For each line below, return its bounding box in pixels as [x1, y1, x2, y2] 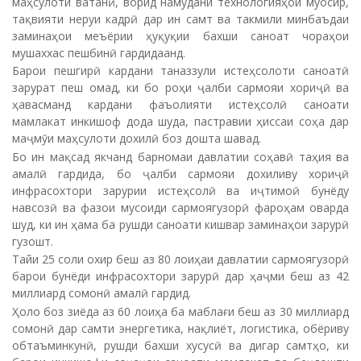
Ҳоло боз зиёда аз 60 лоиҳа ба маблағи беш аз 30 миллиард [12, 303, 349, 319]
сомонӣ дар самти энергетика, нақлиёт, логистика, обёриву [12, 320, 349, 336]
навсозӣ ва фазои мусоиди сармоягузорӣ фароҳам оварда [12, 199, 349, 215]
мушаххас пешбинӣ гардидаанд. [12, 44, 185, 60]
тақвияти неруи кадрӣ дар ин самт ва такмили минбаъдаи [12, 10, 349, 27]
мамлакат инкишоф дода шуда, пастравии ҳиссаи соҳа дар [12, 114, 349, 129]
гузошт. [12, 233, 53, 249]
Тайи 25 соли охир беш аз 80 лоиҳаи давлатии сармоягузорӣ [12, 251, 349, 267]
